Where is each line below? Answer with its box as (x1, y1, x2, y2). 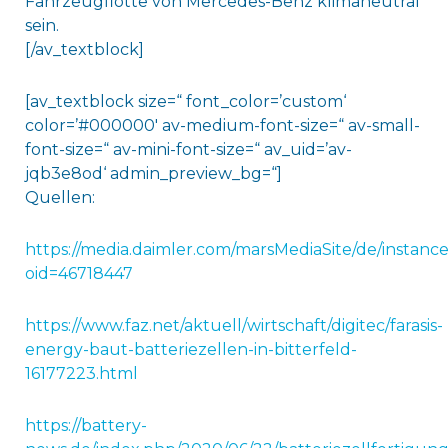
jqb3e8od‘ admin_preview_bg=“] (24, 163, 282, 183)
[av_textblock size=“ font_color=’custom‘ (24, 91, 346, 111)
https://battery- (24, 415, 147, 435)
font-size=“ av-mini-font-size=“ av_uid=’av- (24, 139, 352, 159)
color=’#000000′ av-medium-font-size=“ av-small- (24, 115, 420, 135)
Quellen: (24, 187, 95, 207)
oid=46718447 (24, 263, 133, 283)
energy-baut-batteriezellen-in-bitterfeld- (24, 339, 357, 359)
